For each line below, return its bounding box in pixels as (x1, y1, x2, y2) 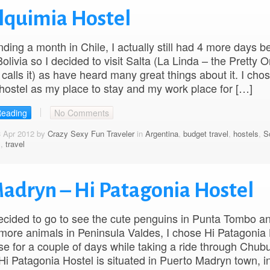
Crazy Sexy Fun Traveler (47, 127, 134, 139)
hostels (233, 127, 259, 139)
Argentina (145, 127, 178, 139)
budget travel (183, 127, 228, 139)
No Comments (54, 106, 109, 119)
